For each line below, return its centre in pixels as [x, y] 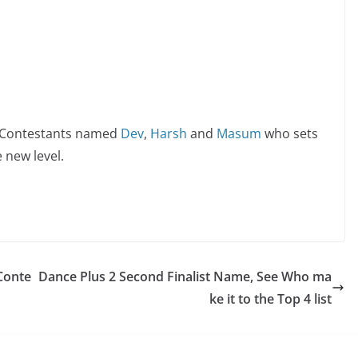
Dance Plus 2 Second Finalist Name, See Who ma [185, 276]
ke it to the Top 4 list [270, 298]
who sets [290, 133]
